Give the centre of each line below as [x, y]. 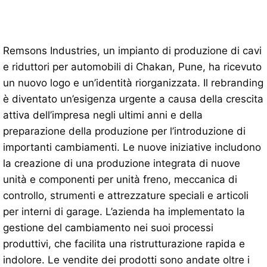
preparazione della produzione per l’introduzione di [124, 131]
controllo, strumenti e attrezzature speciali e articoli [126, 195]
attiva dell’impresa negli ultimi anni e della [103, 115]
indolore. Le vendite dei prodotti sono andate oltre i [126, 260]
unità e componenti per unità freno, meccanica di [120, 179]
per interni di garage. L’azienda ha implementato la [124, 211]
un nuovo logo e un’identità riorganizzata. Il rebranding [133, 83]
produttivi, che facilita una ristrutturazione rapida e [124, 243]
